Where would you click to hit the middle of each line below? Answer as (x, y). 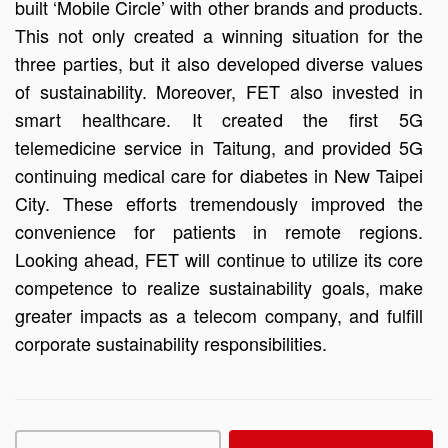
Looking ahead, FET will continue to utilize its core (219, 259)
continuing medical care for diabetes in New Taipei (219, 175)
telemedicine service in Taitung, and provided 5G (219, 147)
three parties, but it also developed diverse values (219, 63)
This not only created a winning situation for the (219, 35)
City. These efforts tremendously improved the (219, 203)
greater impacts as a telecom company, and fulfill (219, 315)
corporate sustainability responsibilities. (171, 343)
